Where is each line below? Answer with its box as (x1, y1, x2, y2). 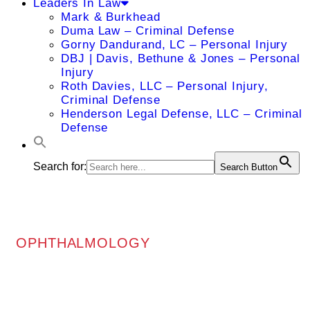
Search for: (33, 161, 86, 172)
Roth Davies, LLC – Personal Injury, (61, 80, 268, 93)
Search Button (220, 162, 277, 172)
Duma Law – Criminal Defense (61, 24, 235, 37)
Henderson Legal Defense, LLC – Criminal (61, 107, 303, 120)
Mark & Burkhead (61, 10, 161, 24)
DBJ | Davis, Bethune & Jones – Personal (61, 52, 301, 65)
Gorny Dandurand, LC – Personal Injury (61, 38, 289, 51)
